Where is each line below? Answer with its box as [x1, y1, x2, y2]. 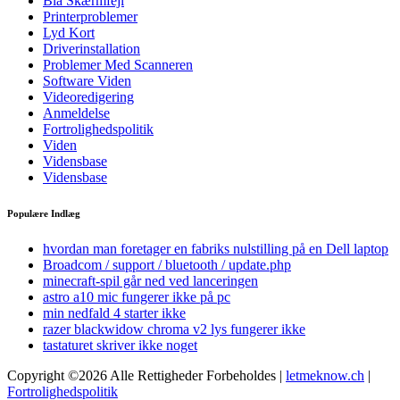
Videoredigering [43, 89, 134, 105]
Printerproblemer [43, 9, 137, 25]
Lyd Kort [43, 25, 95, 41]
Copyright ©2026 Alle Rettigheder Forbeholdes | [7, 368, 286, 384]
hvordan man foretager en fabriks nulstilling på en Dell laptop [43, 241, 388, 257]
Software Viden [43, 73, 131, 89]
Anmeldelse [43, 105, 110, 121]
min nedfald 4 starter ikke [43, 305, 186, 321]
